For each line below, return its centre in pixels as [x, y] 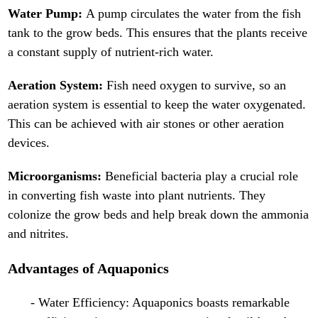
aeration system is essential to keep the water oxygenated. [157, 105]
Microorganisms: [57, 176]
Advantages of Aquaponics [89, 269]
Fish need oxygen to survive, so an [197, 86]
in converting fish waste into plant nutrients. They [137, 196]
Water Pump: [47, 14]
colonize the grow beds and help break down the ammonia [159, 215]
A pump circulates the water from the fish [194, 14]
